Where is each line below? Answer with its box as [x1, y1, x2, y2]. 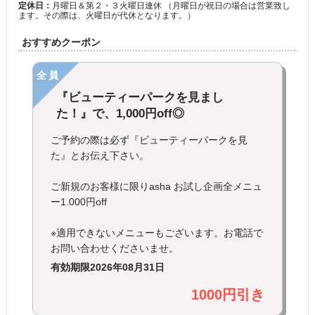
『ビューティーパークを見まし [56, 90, 224, 104]
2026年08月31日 [90, 261, 165, 273]
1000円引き [191, 286, 264, 302]
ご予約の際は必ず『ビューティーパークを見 [51, 134, 247, 146]
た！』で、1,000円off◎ [56, 106, 184, 120]
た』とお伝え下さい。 [51, 149, 149, 161]
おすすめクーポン [22, 36, 101, 48]
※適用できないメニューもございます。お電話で [51, 226, 263, 238]
